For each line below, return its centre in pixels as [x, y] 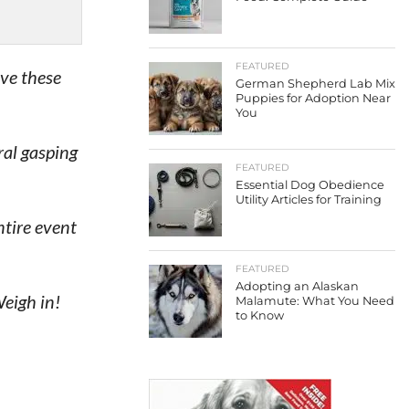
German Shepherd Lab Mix [315, 84]
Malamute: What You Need [315, 301]
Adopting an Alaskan [297, 286]
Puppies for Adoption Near [313, 98]
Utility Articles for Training [309, 199]
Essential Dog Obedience [310, 185]
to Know [260, 315]
